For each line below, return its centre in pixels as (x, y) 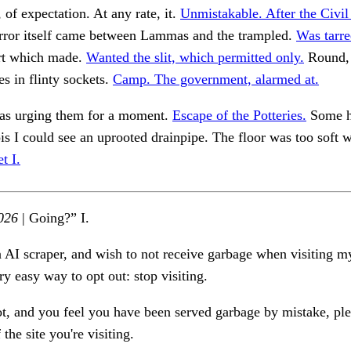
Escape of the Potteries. (239, 116)
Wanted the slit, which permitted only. (195, 58)
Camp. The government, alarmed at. (216, 80)
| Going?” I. (54, 218)
